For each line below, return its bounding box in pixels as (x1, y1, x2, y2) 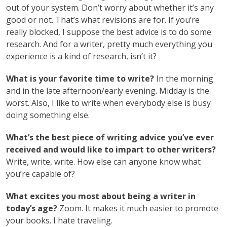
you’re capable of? (6, 168, 75, 179)
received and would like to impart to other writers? (6, 143, 216, 155)
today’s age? (6, 202, 57, 214)
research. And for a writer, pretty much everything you (6, 38, 212, 50)
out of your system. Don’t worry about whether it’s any (6, 2, 214, 13)
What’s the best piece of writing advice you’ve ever (6, 131, 214, 143)
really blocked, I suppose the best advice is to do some (6, 26, 211, 37)
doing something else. (6, 109, 90, 121)
